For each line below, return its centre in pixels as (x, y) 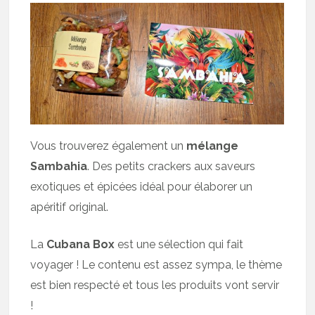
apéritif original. (70, 207)
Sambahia (59, 166)
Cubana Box (81, 244)
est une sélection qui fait (179, 244)
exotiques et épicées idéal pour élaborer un (142, 186)
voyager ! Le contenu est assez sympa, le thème (156, 264)
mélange (213, 146)
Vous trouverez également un (109, 146)
